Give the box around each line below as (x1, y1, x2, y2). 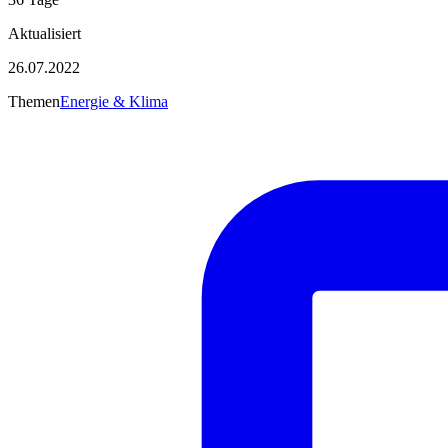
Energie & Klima (60, 92, 168, 110)
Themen (8, 92, 60, 110)
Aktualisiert (8, 24, 81, 42)
